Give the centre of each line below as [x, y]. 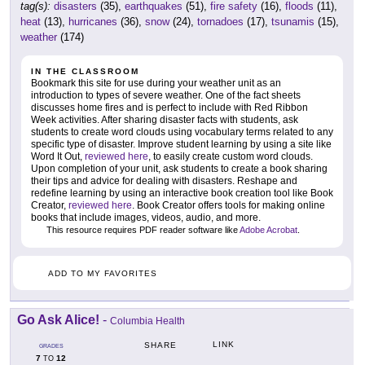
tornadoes [220, 22]
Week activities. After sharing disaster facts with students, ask [165, 120]
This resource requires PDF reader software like [142, 230]
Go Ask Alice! [58, 319]
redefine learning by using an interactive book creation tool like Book [182, 193]
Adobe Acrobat [268, 230]
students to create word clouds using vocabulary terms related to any [182, 132]
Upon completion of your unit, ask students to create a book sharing [179, 169]
